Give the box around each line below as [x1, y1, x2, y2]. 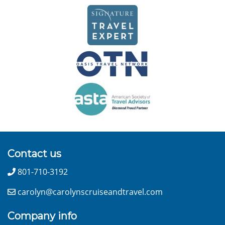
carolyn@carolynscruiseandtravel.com [16, 186, 163, 198]
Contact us [8, 148, 61, 160]
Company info [8, 210, 77, 222]
